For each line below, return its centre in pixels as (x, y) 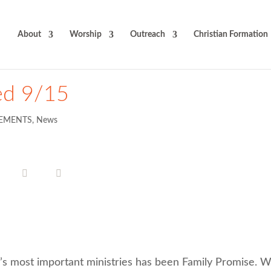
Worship (85, 34)
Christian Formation (230, 34)
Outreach (147, 34)
